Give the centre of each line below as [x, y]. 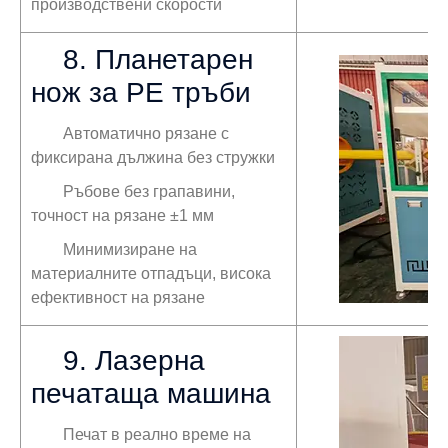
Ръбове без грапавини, [149, 191]
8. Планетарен [158, 59]
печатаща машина [151, 393]
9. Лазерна [134, 360]
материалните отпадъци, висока [151, 273]
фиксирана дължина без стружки [153, 157]
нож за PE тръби [141, 92]
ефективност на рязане [118, 297]
